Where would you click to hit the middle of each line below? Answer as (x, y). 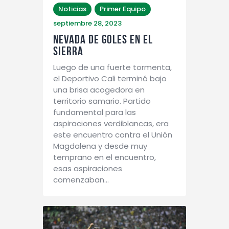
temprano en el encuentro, (105, 157)
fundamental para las (95, 112)
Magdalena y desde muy (100, 146)
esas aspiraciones (88, 168)
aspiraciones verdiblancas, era (111, 123)
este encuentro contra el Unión (113, 134)
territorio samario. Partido (102, 101)
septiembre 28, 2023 (87, 23)
